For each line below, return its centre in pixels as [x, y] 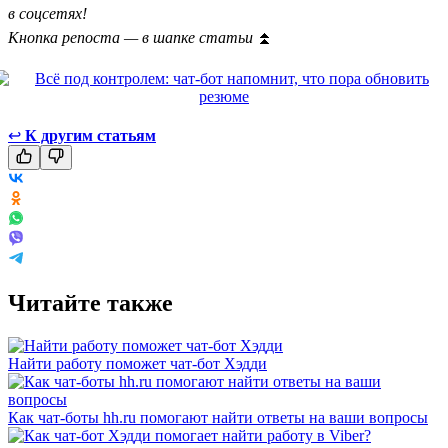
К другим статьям [90, 135]
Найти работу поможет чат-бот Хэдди [137, 363]
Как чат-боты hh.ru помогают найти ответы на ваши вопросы [218, 417]
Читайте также [90, 302]
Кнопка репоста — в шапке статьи [132, 37]
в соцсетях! [47, 13]
